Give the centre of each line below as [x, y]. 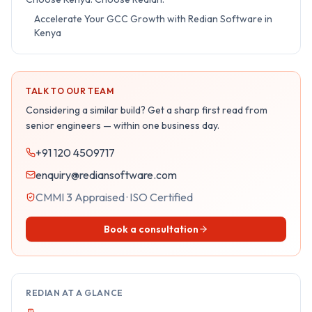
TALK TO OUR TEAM [70, 91]
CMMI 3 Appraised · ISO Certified [114, 197]
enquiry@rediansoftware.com [106, 174]
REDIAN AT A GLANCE [75, 292]
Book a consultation [151, 229]
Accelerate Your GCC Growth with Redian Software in [153, 18]
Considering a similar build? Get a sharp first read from [147, 110]
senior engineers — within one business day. [123, 125]
